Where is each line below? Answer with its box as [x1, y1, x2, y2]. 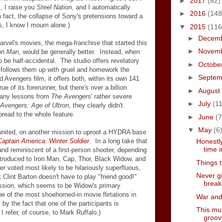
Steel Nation [37, 3, 72, 11]
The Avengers [51, 93, 91, 100]
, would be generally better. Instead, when [19, 48, 140, 55]
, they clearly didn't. [69, 102, 127, 109]
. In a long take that [89, 137, 147, 145]
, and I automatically [72, 3, 130, 11]
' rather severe [91, 93, 132, 100]
